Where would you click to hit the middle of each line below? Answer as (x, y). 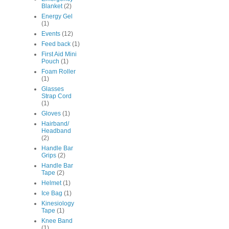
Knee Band (57, 221)
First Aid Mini (59, 54)
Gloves (51, 114)
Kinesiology (58, 204)
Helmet (51, 183)
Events (51, 34)
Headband (56, 131)
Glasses (53, 89)
